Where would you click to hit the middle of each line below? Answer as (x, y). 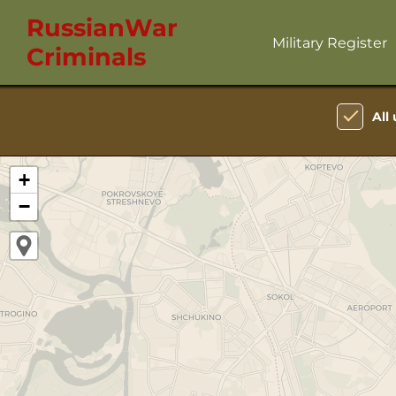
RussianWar (102, 28)
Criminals (86, 57)
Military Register (330, 42)
